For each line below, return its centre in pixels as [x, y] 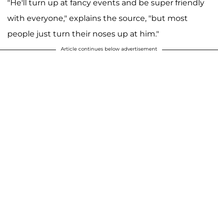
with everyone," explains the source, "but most [98, 18]
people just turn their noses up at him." [84, 34]
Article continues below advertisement [109, 49]
